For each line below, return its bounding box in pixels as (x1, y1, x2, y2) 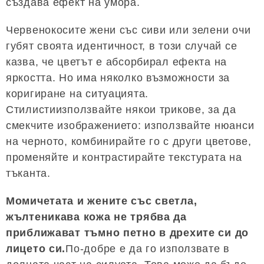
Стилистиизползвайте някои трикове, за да (6, 103, 236, 115)
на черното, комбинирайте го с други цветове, (6, 135, 252, 147)
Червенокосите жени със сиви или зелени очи (6, 24, 251, 36)
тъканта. (6, 167, 51, 179)
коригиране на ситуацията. (6, 87, 149, 100)
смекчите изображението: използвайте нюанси (6, 119, 255, 131)
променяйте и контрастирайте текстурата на (6, 151, 242, 163)
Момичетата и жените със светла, (6, 194, 197, 207)
